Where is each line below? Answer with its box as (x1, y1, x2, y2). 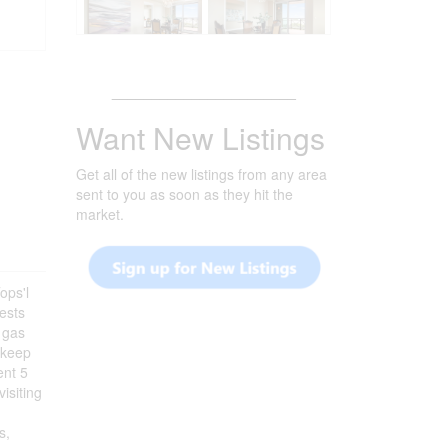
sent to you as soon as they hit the (76, 184, 293, 204)
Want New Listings (76, 116, 325, 159)
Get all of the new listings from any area (76, 164, 327, 184)
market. (76, 204, 124, 224)
